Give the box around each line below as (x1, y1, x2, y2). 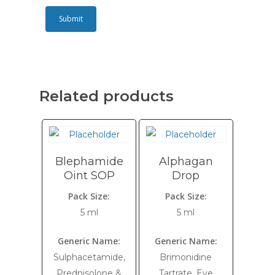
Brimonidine (160, 252, 212, 263)
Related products (39, 87, 174, 105)
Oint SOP (63, 169, 115, 182)
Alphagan (158, 155, 213, 168)
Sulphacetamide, (53, 252, 125, 263)
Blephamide (55, 155, 123, 168)
